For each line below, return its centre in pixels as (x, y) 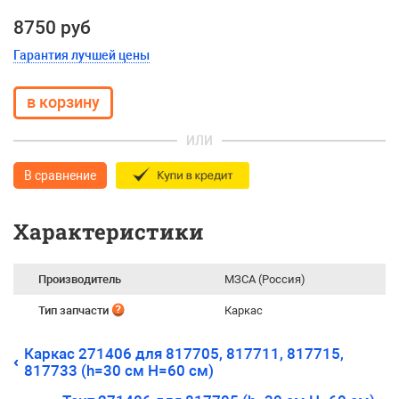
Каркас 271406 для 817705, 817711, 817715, (184, 354)
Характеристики (109, 232)
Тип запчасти (75, 310)
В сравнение (60, 175)
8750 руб (52, 28)
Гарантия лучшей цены (81, 55)
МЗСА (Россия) (265, 279)
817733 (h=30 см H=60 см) (119, 370)
